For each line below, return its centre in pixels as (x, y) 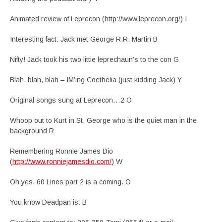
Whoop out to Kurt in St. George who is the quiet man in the (103, 120)
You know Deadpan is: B (48, 202)
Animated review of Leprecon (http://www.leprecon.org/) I (98, 19)
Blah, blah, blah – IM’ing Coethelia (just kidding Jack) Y (96, 80)
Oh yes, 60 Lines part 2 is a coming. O (70, 182)
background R (32, 131)
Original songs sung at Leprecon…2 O (71, 100)
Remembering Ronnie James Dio (61, 151)
